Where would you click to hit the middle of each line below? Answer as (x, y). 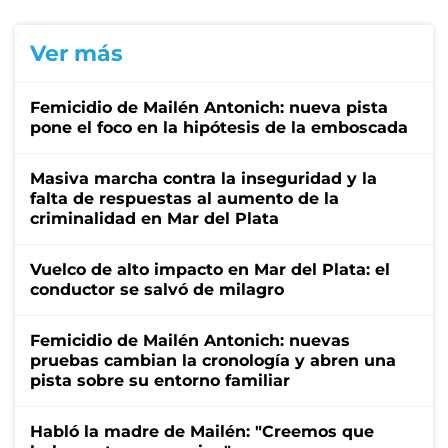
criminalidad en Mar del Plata (154, 218)
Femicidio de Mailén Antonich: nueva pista (209, 107)
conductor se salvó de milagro (157, 289)
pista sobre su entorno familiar (160, 380)
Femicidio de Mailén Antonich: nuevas (190, 340)
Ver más (76, 53)
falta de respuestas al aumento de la (184, 198)
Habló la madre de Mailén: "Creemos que (202, 431)
